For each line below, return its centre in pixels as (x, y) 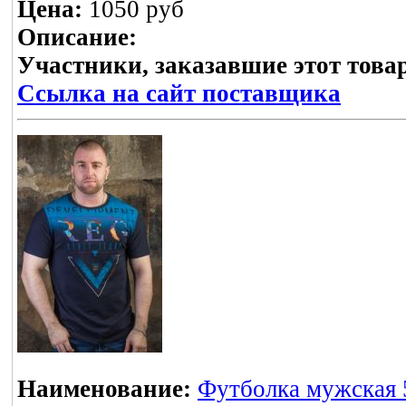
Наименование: (104, 389)
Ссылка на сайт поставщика (179, 94)
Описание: (77, 38)
